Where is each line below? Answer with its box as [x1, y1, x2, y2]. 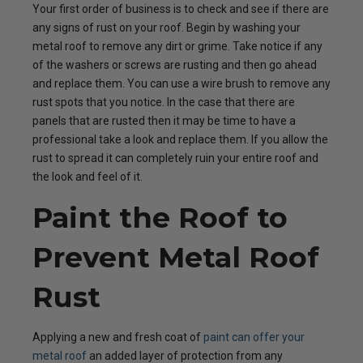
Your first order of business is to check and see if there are [32, 2, 329, 15]
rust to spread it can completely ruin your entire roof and [32, 152, 318, 164]
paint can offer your [203, 331, 305, 344]
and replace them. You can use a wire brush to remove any [32, 77, 331, 90]
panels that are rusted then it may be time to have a [32, 114, 296, 127]
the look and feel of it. [32, 170, 145, 183]
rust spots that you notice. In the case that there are [32, 96, 295, 109]
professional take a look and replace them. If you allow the [32, 133, 328, 146]
